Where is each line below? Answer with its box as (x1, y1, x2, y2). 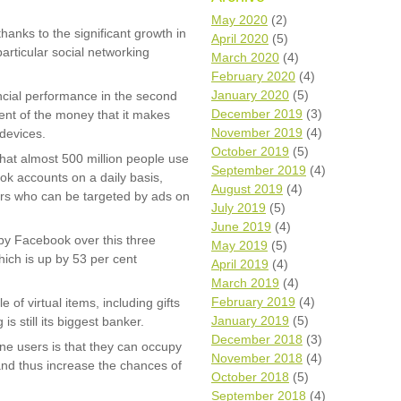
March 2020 (211, 50, 279, 64)
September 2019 (211, 163, 306, 177)
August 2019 (211, 182, 283, 196)
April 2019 (211, 257, 269, 271)
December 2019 (211, 107, 303, 121)
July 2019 (211, 200, 266, 215)
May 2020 (211, 13, 268, 27)
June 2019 (211, 219, 271, 234)
